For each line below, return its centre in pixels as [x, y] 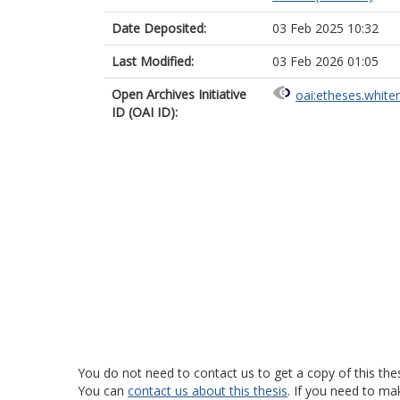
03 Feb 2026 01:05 [325, 61]
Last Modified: [153, 61]
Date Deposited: [159, 28]
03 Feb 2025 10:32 [325, 28]
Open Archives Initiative [179, 94]
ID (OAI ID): [145, 112]
